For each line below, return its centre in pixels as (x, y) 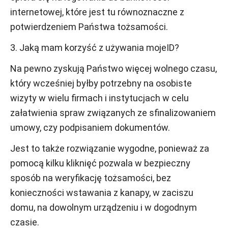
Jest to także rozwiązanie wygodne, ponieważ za (110, 148)
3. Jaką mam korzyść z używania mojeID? (95, 48)
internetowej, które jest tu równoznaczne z (97, 12)
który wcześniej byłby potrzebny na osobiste (101, 83)
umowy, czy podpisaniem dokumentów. (90, 127)
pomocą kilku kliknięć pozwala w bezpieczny (100, 163)
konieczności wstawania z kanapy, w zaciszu (102, 193)
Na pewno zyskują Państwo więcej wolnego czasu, (113, 68)
